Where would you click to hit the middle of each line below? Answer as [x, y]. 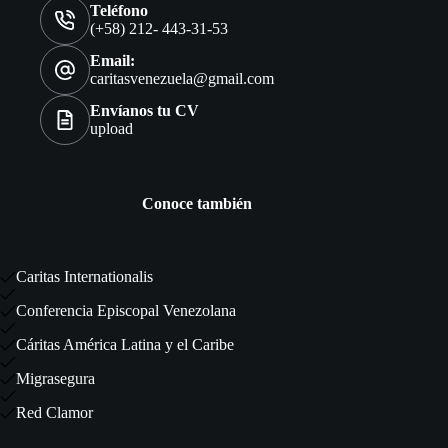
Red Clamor [54, 412]
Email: [112, 61]
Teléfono [119, 11]
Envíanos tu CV [144, 111]
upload [111, 129]
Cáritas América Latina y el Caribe [125, 344]
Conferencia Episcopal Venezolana [126, 310]
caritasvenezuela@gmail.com [182, 79]
